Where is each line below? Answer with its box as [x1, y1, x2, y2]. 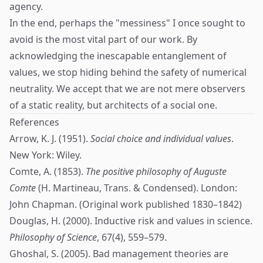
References [9, 116, 59, 129]
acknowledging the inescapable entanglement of [9, 49, 227, 62]
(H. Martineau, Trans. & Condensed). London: [36, 181, 237, 194]
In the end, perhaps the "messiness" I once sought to [9, 16, 245, 29]
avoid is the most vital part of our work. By [9, 33, 197, 46]
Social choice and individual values [90, 132, 231, 145]
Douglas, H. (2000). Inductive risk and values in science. [9, 214, 252, 227]
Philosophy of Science [9, 231, 97, 244]
